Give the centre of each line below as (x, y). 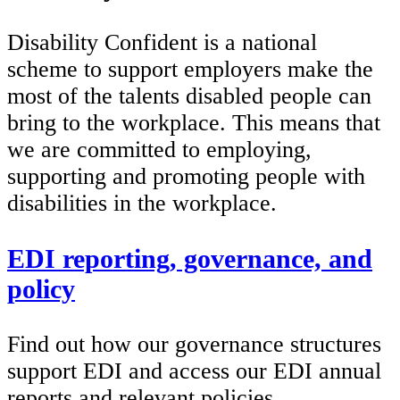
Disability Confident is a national (162, 43)
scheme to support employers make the (190, 70)
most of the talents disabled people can (189, 96)
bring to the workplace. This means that (194, 123)
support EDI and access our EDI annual (194, 371)
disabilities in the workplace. (142, 204)
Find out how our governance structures (194, 345)
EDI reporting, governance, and (190, 259)
